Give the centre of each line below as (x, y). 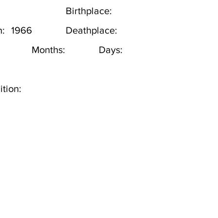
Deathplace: (91, 30)
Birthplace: (89, 11)
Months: (48, 50)
